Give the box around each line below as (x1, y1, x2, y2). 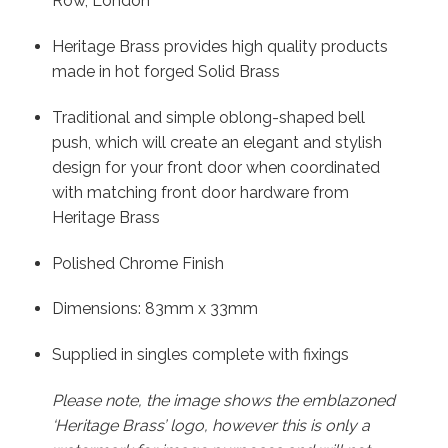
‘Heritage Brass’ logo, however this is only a (51, 416, 370, 436)
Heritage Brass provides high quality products (51, 37, 388, 57)
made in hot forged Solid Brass (51, 62, 280, 82)
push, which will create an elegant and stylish (51, 132, 382, 152)
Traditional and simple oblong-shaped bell (51, 107, 365, 127)
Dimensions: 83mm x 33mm (51, 299, 258, 319)
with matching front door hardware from (51, 182, 349, 202)
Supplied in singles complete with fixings (51, 345, 349, 365)
